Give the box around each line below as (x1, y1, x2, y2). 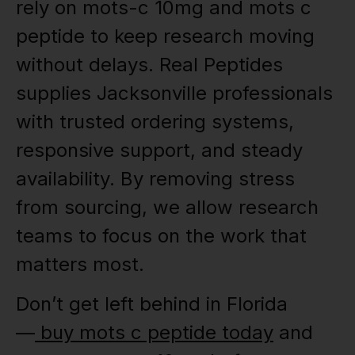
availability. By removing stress (16, 166, 295, 190)
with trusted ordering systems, (16, 109, 294, 133)
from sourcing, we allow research (16, 195, 319, 219)
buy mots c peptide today (35, 320, 273, 344)
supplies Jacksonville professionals (16, 81, 333, 105)
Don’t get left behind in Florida (16, 292, 288, 315)
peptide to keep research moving (16, 24, 315, 48)
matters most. (16, 252, 144, 276)
